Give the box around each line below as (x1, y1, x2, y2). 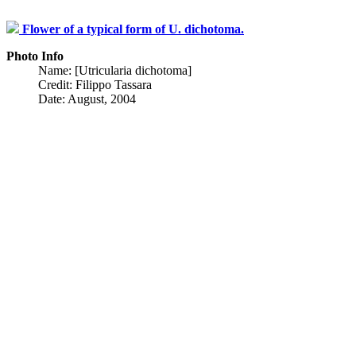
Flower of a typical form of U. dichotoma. (22, 22, 244, 36)
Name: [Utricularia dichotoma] (38, 64, 192, 77)
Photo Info (6, 49, 64, 63)
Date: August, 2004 (38, 92, 136, 106)
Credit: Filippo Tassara (38, 78, 152, 91)
